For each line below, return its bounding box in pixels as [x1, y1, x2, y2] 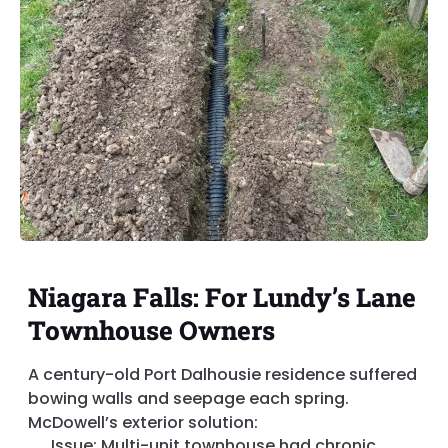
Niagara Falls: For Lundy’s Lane [28, 280, 416, 315]
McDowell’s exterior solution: [28, 411, 258, 435]
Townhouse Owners [28, 313, 275, 348]
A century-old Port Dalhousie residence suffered [28, 363, 417, 387]
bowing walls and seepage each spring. [28, 387, 349, 411]
